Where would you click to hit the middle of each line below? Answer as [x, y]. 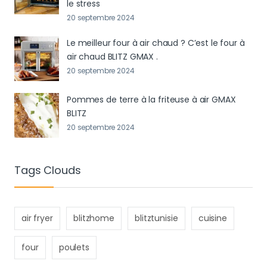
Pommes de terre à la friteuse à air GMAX [151, 99]
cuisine [212, 218]
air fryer [37, 218]
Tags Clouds [48, 170]
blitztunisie [156, 218]
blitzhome [94, 218]
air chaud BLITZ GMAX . [112, 56]
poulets [74, 248]
